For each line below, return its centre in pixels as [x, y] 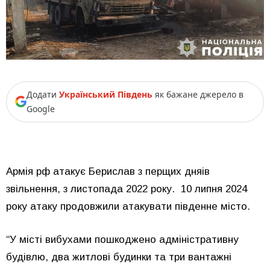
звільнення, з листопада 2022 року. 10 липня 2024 [127, 189]
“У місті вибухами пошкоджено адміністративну [122, 239]
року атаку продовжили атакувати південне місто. [128, 207]
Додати [43, 94]
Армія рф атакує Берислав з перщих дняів [108, 172]
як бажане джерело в [198, 94]
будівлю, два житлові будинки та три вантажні [119, 257]
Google [41, 108]
